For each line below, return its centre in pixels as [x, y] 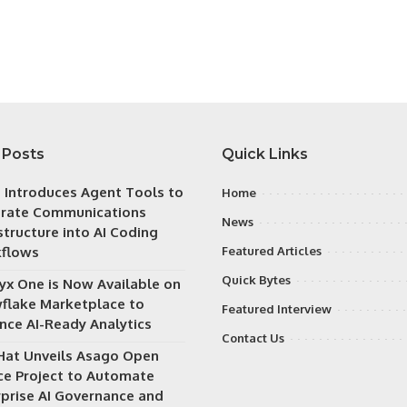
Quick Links [265, 154]
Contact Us [253, 338]
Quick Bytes [256, 280]
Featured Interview [277, 309]
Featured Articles [272, 251]
